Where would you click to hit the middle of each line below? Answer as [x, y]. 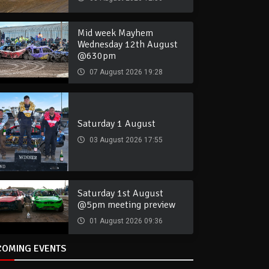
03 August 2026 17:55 [125, 140]
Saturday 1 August [116, 124]
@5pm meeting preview [126, 205]
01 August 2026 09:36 [125, 221]
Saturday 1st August [120, 194]
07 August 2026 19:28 [125, 72]
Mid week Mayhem [115, 33]
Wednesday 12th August [128, 44]
